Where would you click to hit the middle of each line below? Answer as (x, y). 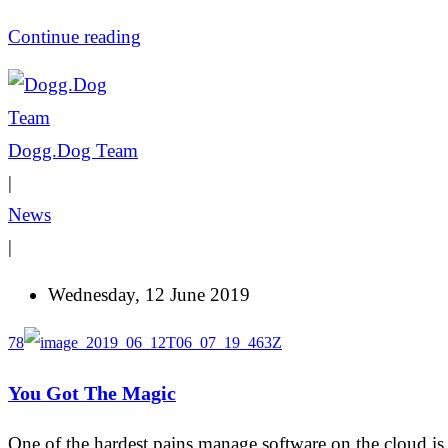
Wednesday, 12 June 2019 (149, 294)
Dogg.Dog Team (73, 150)
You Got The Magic (92, 393)
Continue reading (74, 36)
